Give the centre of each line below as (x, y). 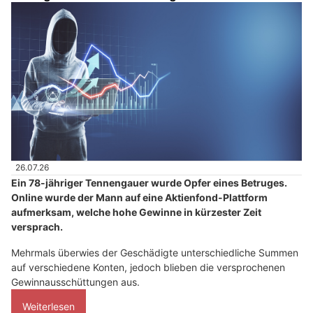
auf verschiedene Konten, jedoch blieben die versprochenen (148, 267)
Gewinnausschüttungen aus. (75, 282)
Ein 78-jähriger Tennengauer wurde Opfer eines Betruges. (149, 182)
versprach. (37, 226)
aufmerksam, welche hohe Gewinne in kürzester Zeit (136, 212)
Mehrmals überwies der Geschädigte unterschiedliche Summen (155, 252)
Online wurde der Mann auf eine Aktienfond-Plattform (139, 197)
